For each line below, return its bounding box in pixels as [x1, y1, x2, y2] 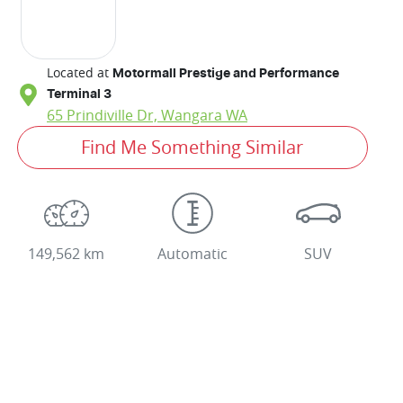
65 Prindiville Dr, [47, 104, 161, 125]
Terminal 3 [47, 87, 112, 101]
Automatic [157, 243, 228, 264]
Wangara [161, 104, 222, 125]
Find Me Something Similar [81, 134, 304, 159]
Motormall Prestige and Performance [112, 67, 339, 80]
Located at [47, 63, 109, 81]
